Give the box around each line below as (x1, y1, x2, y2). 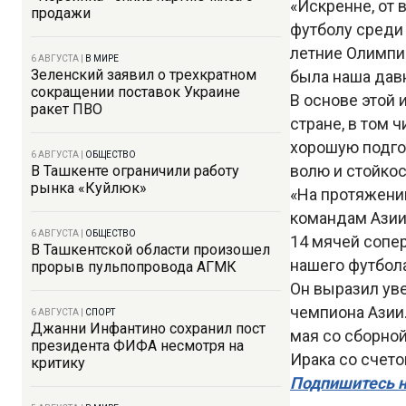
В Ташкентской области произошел (31, 241, 270, 258)
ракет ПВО (31, 101, 102, 118)
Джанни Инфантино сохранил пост (31, 320, 266, 337)
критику (31, 354, 85, 372)
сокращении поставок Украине (31, 83, 240, 101)
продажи (31, 5, 91, 22)
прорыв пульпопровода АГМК (31, 258, 237, 275)
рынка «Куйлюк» (31, 179, 147, 197)
